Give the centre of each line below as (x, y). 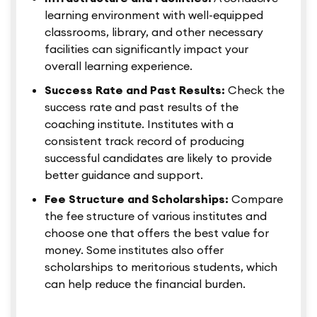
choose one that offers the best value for (157, 233)
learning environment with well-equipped (154, 15)
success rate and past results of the (142, 107)
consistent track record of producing (144, 141)
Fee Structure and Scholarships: (137, 199)
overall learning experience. (119, 66)
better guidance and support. (124, 175)
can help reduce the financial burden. (145, 284)
